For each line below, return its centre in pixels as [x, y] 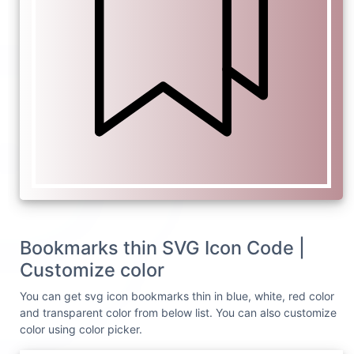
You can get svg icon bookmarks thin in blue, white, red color [177, 296]
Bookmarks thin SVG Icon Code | [162, 248]
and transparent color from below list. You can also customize [178, 313]
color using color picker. [81, 330]
